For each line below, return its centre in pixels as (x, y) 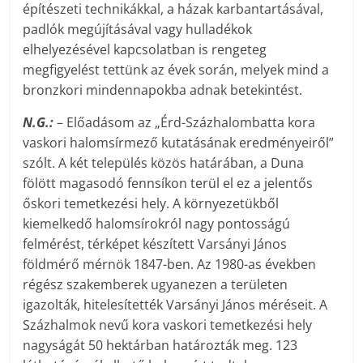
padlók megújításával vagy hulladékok (138, 29)
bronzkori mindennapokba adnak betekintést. (163, 90)
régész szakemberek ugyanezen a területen (156, 284)
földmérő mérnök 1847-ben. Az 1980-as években (170, 264)
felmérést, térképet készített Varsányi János (155, 243)
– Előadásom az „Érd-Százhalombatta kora (186, 122)
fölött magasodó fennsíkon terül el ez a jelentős (168, 183)
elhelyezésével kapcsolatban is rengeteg (145, 49)
